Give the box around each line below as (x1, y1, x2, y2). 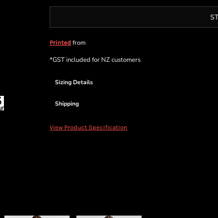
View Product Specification (50, 124, 127, 131)
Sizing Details (55, 78, 93, 86)
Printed (50, 39, 71, 46)
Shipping (55, 100, 79, 108)
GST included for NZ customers (53, 55, 141, 64)
